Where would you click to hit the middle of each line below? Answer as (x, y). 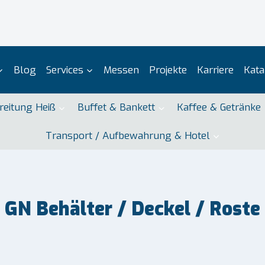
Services (64, 70)
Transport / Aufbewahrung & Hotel (127, 135)
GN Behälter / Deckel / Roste (132, 209)
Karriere (215, 70)
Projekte (168, 70)
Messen (121, 70)
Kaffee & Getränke (219, 108)
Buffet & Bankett (116, 108)
